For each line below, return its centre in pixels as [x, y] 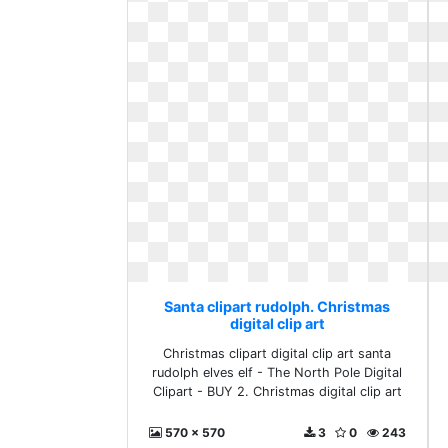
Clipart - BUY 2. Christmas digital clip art [277, 391]
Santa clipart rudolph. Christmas [277, 306]
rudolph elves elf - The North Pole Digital [277, 372]
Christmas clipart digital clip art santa [277, 353]
